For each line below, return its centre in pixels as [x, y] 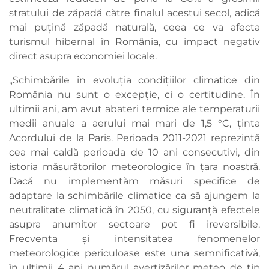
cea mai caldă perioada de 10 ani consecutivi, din [134, 153]
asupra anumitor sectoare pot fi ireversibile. [134, 225]
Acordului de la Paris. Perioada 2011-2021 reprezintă [134, 138]
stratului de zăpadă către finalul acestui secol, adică [134, 13]
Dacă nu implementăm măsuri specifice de [134, 181]
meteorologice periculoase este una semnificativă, [134, 253]
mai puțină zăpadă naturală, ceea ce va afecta [134, 28]
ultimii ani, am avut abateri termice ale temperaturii [134, 109]
